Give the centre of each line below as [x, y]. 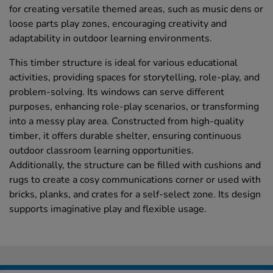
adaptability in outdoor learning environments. [111, 39]
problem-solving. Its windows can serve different [117, 92]
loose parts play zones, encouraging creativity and [118, 24]
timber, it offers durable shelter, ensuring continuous [125, 136]
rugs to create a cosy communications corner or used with [135, 180]
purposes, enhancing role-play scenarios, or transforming [134, 107]
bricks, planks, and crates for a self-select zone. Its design [135, 195]
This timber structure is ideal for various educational [123, 63]
